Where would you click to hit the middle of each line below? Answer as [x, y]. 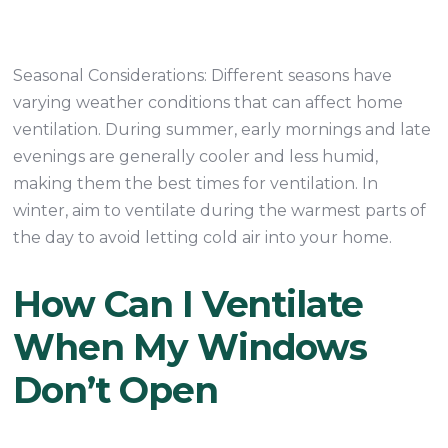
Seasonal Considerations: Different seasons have [203, 75]
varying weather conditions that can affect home [208, 102]
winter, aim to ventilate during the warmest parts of [220, 210]
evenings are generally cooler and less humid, [196, 156]
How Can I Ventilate [188, 304]
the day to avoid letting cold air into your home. [203, 237]
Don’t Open [115, 390]
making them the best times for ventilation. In [196, 183]
